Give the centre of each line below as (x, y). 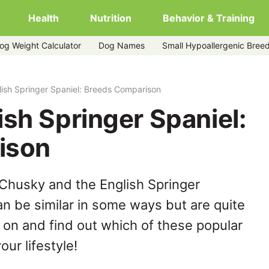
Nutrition (111, 18)
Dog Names (122, 45)
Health (44, 18)
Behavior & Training (209, 18)
